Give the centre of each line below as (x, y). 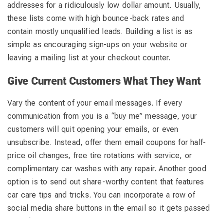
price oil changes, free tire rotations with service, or (100, 155)
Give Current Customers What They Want (104, 81)
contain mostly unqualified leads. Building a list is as (100, 31)
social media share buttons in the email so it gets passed (109, 208)
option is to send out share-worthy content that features (106, 182)
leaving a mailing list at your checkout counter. (89, 57)
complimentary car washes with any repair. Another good (107, 168)
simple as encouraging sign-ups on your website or (97, 44)
